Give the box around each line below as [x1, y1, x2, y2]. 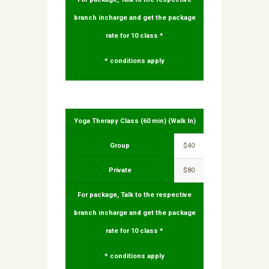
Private [108, 166, 131, 175]
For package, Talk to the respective [77, 191, 192, 199]
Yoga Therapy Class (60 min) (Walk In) [73, 117, 196, 125]
